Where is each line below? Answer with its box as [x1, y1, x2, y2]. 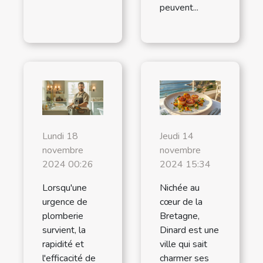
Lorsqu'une [42, 181, 87, 195]
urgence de [42, 195, 87, 209]
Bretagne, [160, 210, 200, 223]
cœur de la [160, 195, 203, 209]
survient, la [42, 224, 86, 237]
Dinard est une [160, 224, 219, 237]
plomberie [42, 210, 83, 223]
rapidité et [42, 238, 84, 251]
